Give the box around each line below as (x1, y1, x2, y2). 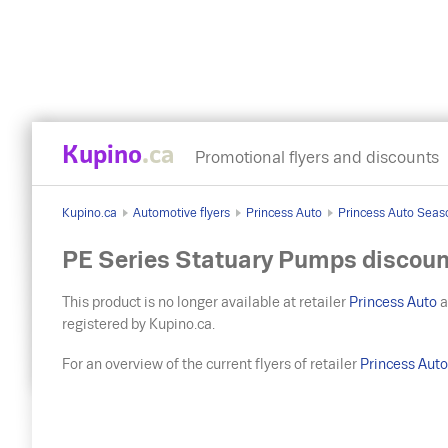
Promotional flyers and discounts (195, 148, 439, 167)
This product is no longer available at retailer (62, 294, 350, 310)
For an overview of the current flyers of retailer (62, 356, 361, 372)
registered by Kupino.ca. (62, 316, 216, 332)
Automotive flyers (133, 206, 230, 220)
